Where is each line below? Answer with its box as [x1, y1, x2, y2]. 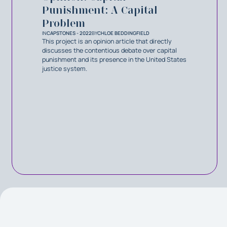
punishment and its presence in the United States [42, 55, 187, 64]
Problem [42, 17, 86, 30]
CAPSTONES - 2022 [47, 30, 92, 37]
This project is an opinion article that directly [42, 37, 172, 46]
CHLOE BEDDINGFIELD [97, 30, 150, 37]
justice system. [42, 64, 88, 73]
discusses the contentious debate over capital [42, 46, 177, 55]
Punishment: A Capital [42, 4, 158, 17]
